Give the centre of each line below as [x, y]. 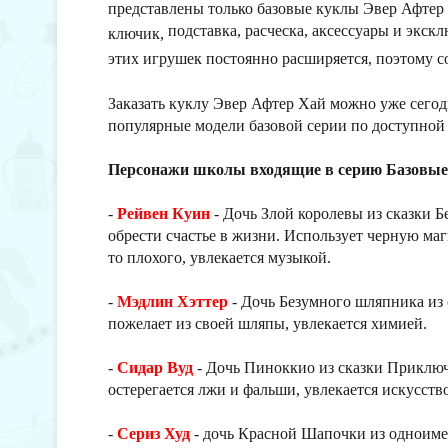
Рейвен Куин [163, 213]
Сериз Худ [153, 433]
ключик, [138, 33]
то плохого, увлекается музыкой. [219, 257]
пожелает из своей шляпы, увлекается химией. [267, 323]
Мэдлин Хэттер [172, 301]
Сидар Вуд [155, 367]
